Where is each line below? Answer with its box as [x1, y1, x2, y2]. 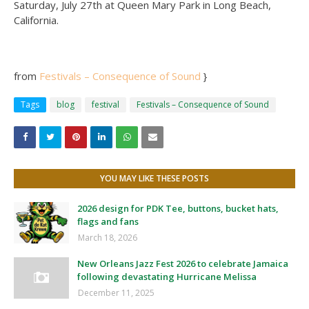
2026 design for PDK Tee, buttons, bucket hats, [77, 202, 279, 215]
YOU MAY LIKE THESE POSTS [100, 172, 209, 184]
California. [14, 13, 59, 27]
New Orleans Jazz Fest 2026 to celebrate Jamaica [77, 257, 288, 270]
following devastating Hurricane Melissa [77, 270, 257, 283]
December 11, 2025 [78, 287, 154, 299]
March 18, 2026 [78, 232, 137, 243]
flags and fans [77, 215, 139, 228]
